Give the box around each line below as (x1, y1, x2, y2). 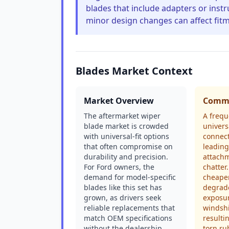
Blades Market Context (76, 64, 193, 78)
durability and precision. (84, 152, 168, 162)
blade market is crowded (84, 121, 169, 131)
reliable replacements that (84, 203, 175, 213)
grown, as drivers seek (84, 193, 161, 202)
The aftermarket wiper (84, 111, 161, 121)
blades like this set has (84, 182, 162, 192)
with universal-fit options (84, 131, 169, 141)
